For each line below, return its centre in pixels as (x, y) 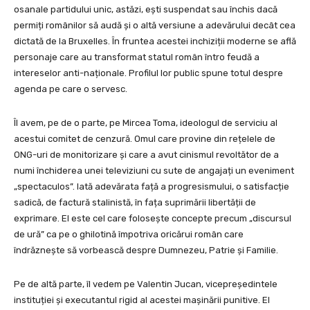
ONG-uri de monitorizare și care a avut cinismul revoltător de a (146, 155)
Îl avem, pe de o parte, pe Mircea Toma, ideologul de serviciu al (146, 123)
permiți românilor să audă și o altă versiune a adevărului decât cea (155, 26)
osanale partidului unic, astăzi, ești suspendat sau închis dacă (146, 10)
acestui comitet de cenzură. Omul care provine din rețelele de (145, 139)
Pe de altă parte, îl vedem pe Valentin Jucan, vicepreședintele (146, 284)
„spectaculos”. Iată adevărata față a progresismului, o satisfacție (152, 187)
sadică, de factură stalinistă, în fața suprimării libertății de (135, 203)
